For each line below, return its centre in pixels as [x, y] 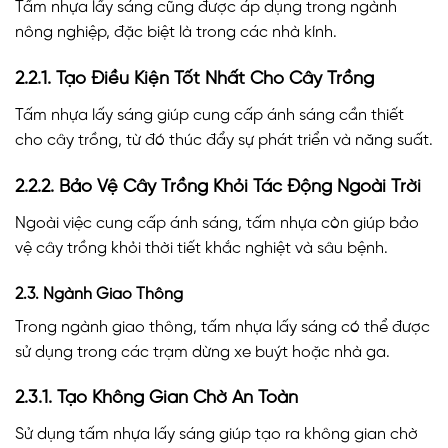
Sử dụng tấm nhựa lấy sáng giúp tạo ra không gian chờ [216, 435]
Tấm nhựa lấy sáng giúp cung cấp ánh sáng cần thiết [209, 115]
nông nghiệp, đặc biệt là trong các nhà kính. [176, 33]
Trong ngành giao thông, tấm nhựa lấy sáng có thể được [222, 327]
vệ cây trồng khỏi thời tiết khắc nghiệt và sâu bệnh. [201, 248]
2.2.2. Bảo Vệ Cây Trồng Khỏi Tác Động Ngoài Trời [218, 187]
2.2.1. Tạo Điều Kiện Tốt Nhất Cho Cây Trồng [194, 79]
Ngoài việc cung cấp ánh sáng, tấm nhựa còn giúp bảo [217, 223]
